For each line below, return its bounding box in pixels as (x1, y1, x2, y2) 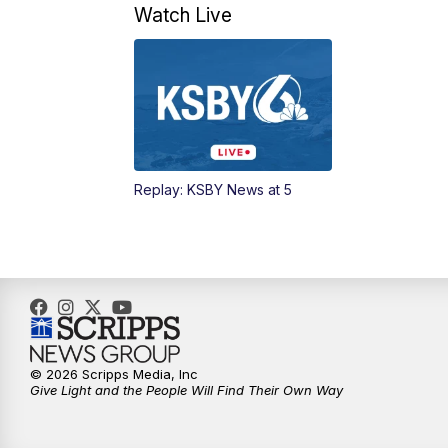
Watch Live (134, 3, 233, 28)
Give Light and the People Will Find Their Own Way (30, 382, 343, 399)
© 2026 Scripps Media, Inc (30, 366, 198, 383)
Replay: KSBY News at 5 (134, 181, 293, 199)
